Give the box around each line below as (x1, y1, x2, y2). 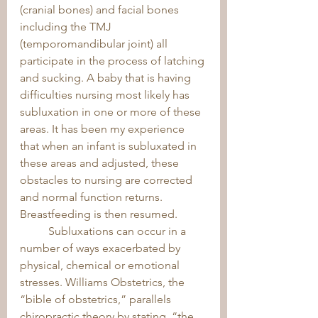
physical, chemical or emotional (20, 258, 182, 272)
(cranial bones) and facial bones (20, 3, 182, 16)
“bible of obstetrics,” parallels (20, 292, 174, 306)
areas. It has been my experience (20, 122, 187, 136)
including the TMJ (20, 20, 114, 33)
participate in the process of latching (20, 54, 207, 67)
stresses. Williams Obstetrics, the (20, 275, 187, 289)
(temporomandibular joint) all (20, 37, 170, 50)
